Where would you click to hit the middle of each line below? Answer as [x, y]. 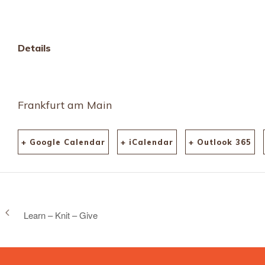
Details [34, 48]
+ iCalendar [147, 142]
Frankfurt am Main [65, 105]
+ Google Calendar [63, 142]
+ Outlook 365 [220, 142]
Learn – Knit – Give [61, 215]
